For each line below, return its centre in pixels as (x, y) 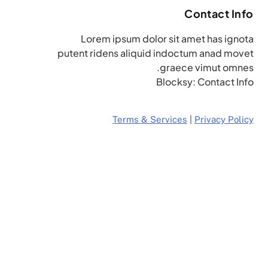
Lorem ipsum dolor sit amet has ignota (167, 39)
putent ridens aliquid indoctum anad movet (155, 53)
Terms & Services (150, 119)
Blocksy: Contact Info (205, 82)
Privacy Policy (224, 119)
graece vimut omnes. (206, 67)
